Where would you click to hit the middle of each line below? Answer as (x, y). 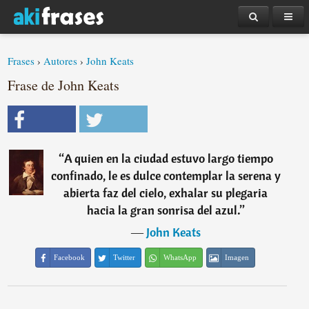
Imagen (237, 257)
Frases (21, 61)
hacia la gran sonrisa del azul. (163, 210)
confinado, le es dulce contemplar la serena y (166, 176)
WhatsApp (180, 257)
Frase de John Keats (64, 85)
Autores (61, 61)
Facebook (70, 257)
